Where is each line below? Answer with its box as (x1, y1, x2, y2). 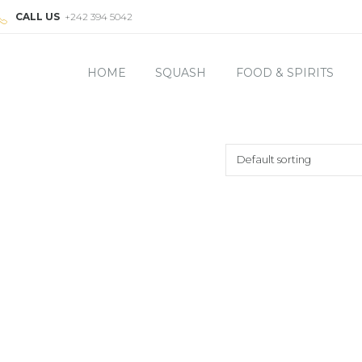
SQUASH (155, 65, 207, 80)
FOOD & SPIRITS (235, 65, 334, 80)
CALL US (15, 11, 61, 23)
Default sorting (236, 154, 311, 166)
